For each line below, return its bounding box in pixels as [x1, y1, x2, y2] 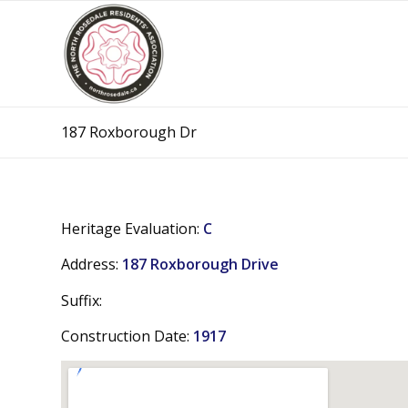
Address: [61, 254, 122, 275]
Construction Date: [61, 326, 193, 347]
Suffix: [61, 290, 102, 311]
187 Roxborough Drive [122, 254, 279, 275]
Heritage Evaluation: [61, 218, 203, 239]
